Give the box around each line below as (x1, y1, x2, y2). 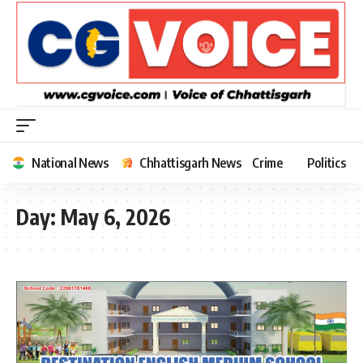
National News (32, 154, 109, 171)
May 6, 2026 (61, 203, 170, 230)
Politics (306, 154, 346, 171)
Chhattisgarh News (139, 154, 241, 171)
